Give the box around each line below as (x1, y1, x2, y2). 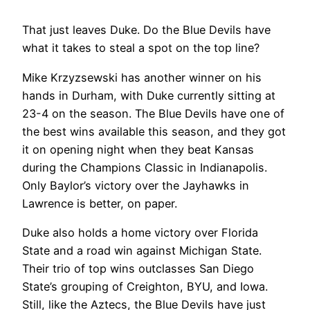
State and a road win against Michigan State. (22, 243, 262, 257)
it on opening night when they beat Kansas (22, 142, 254, 156)
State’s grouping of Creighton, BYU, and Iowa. (22, 279, 268, 293)
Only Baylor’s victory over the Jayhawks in (22, 178, 249, 192)
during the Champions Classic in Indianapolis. (22, 160, 267, 174)
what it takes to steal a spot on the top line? (22, 41, 259, 55)
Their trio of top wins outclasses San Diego (22, 261, 254, 275)
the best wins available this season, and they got (22, 124, 286, 138)
